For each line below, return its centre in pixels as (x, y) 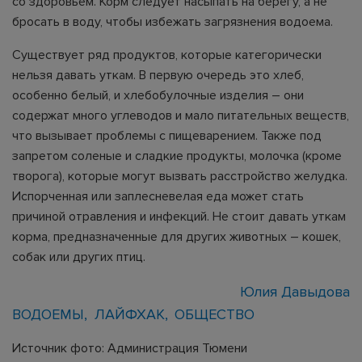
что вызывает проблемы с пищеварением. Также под (167, 135)
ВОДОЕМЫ (48, 314)
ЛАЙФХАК (129, 314)
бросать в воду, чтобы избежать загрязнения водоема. (173, 21)
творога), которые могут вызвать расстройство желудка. (180, 176)
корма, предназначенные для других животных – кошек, (177, 236)
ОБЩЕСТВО (215, 314)
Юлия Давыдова (295, 291)
